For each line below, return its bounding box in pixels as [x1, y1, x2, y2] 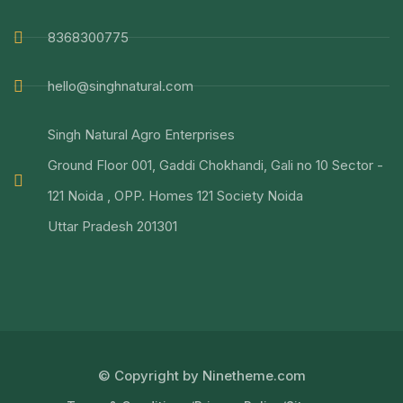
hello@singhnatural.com [47, 76, 193, 94]
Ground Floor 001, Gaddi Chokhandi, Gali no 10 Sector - [47, 156, 383, 174]
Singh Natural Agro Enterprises [47, 125, 235, 143]
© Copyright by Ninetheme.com [97, 366, 306, 384]
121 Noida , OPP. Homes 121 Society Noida [47, 186, 303, 204]
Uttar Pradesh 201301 [47, 217, 177, 235]
